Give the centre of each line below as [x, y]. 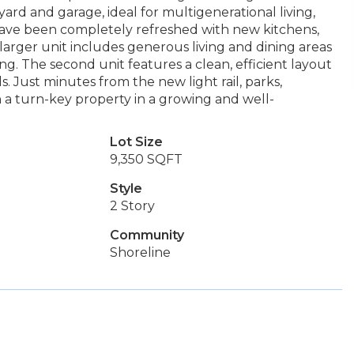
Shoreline [140, 252]
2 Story [132, 206]
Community [147, 235]
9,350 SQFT [146, 159]
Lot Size [136, 142]
